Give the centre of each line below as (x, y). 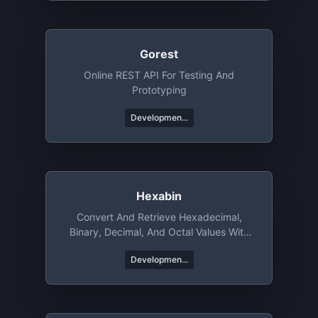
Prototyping (159, 90)
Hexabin (159, 196)
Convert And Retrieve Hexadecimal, (159, 217)
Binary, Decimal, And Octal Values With (159, 232)
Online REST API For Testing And (159, 75)
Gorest (159, 54)
